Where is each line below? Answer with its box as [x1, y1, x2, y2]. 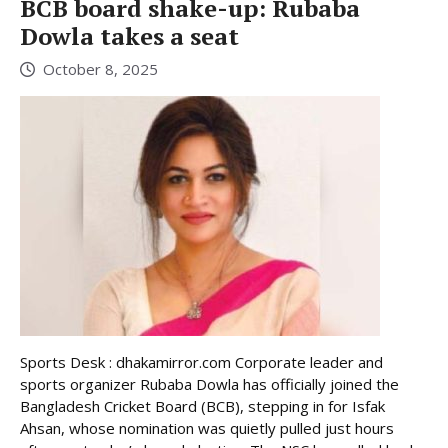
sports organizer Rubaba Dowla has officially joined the [20, 373, 399, 394]
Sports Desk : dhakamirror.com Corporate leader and [20, 351, 383, 372]
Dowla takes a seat [20, 20, 239, 53]
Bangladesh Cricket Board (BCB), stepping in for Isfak [20, 395, 385, 416]
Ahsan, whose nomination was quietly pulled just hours [20, 417, 394, 438]
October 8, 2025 [43, 58, 158, 79]
